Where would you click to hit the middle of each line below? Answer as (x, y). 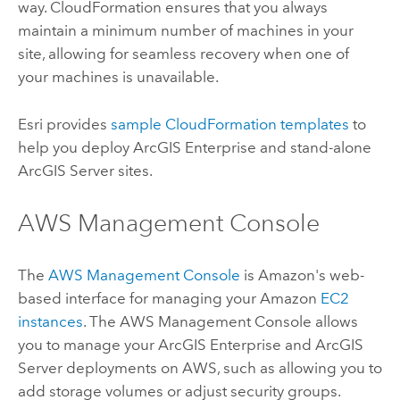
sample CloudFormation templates (229, 124)
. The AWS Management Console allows (220, 322)
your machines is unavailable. (118, 77)
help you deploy (75, 147)
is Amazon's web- (302, 275)
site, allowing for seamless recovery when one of (183, 54)
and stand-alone (313, 147)
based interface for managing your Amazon (169, 299)
